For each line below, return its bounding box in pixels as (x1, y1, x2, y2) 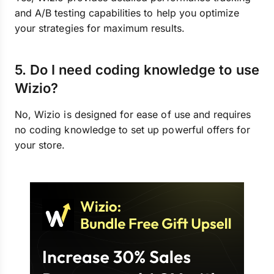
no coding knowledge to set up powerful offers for (15, 124, 251, 136)
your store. (15, 139, 65, 151)
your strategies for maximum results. (15, 22, 185, 34)
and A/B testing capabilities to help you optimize (15, 7, 240, 19)
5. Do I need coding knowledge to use (15, 62, 259, 78)
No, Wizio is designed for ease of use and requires (15, 108, 251, 120)
